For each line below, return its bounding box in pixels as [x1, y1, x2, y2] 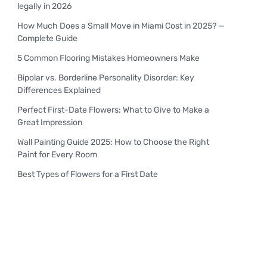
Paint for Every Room [17, 150, 97, 160]
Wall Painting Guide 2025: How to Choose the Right [17, 137, 209, 148]
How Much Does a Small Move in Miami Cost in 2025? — [17, 21, 225, 32]
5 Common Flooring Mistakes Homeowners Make [17, 53, 200, 64]
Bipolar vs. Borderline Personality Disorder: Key [17, 73, 194, 83]
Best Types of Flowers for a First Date [17, 169, 158, 180]
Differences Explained [17, 85, 101, 96]
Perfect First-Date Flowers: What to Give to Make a [17, 105, 209, 116]
